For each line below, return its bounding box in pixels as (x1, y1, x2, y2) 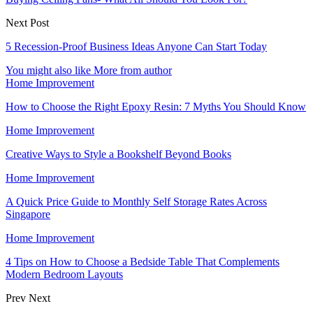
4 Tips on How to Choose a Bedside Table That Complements (6, 255, 279, 268)
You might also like (6, 64, 91, 76)
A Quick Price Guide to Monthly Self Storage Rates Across (6, 195, 267, 208)
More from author (94, 64, 172, 76)
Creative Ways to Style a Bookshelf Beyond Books (6, 147, 231, 160)
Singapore (6, 208, 50, 220)
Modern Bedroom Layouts (6, 268, 123, 280)
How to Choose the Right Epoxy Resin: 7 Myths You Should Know (6, 100, 306, 112)
